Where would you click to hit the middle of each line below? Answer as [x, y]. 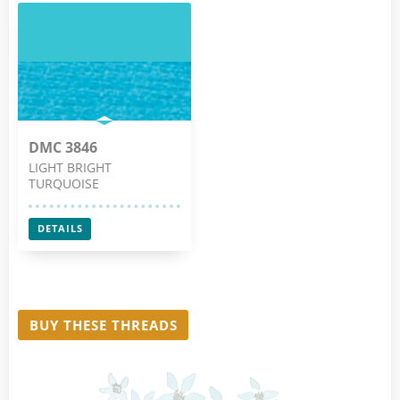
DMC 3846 [63, 148]
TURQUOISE [64, 184]
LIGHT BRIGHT [70, 168]
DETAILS [60, 229]
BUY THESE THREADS [103, 325]
